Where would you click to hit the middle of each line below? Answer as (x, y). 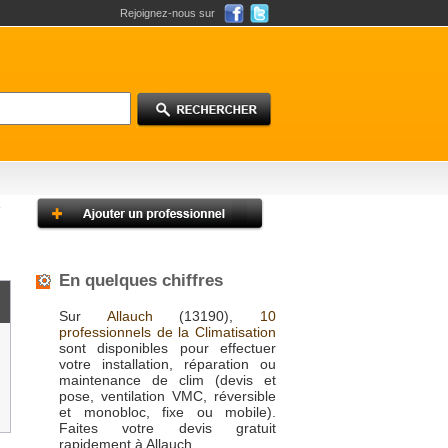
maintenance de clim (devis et (167, 380)
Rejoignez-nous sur (167, 13)
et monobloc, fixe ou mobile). (167, 412)
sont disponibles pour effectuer (167, 348)
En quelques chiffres (141, 280)
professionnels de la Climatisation (167, 332)
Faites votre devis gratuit (167, 428)
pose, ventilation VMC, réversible (167, 396)
